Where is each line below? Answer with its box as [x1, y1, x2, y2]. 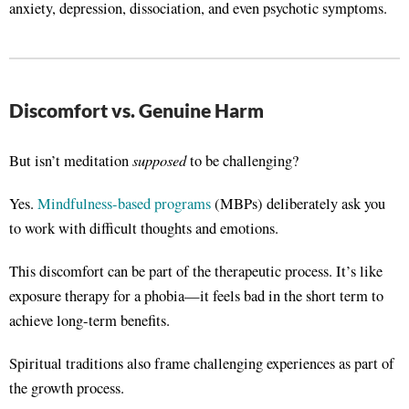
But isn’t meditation [9, 150, 132, 171]
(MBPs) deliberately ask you [211, 193, 385, 214]
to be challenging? [186, 150, 299, 171]
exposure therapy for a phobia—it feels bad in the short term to [9, 285, 383, 306]
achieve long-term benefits [9, 309, 166, 330]
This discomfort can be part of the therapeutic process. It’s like [9, 260, 383, 281]
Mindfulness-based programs [37, 193, 211, 214]
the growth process [9, 377, 121, 398]
